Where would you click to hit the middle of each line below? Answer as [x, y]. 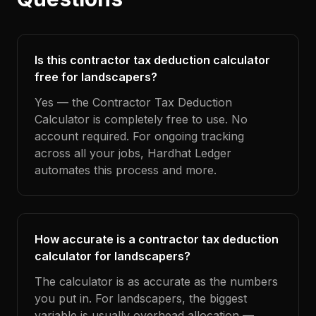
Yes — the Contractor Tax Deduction [133, 102]
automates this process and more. [126, 170]
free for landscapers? [96, 77]
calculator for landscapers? [113, 256]
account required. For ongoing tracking [139, 136]
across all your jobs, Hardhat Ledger [133, 153]
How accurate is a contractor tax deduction [157, 239]
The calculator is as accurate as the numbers [156, 281]
